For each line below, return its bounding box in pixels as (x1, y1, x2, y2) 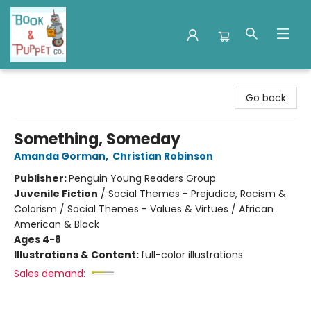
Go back (246, 91, 286, 105)
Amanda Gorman (14, 149, 106, 163)
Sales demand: (14, 267, 85, 280)
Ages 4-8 (14, 233, 61, 246)
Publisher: (14, 171, 69, 185)
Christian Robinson (112, 149, 213, 163)
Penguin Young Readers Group (69, 171, 216, 185)
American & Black (14, 217, 99, 231)
